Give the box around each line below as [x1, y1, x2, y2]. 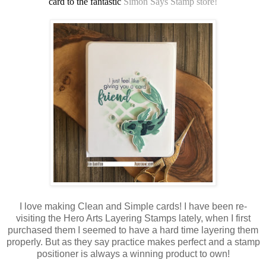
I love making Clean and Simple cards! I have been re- [19, 201, 247, 211]
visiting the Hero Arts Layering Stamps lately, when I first [15, 213, 251, 223]
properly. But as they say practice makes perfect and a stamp [6, 236, 260, 247]
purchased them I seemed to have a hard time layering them [8, 224, 258, 235]
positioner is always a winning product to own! [36, 248, 230, 259]
